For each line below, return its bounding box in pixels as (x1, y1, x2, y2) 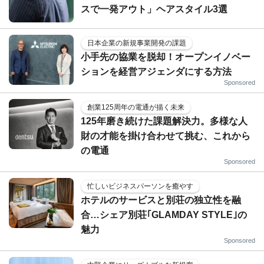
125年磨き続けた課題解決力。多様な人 (81, 115, 247, 126)
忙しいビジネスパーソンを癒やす (87, 181, 193, 190)
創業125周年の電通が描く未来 (87, 103, 184, 111)
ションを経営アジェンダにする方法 (81, 66, 232, 77)
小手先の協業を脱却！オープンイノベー (81, 51, 250, 62)
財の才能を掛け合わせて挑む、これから (81, 130, 250, 141)
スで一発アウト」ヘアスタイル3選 (81, 4, 227, 14)
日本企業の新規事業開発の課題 (87, 38, 186, 47)
